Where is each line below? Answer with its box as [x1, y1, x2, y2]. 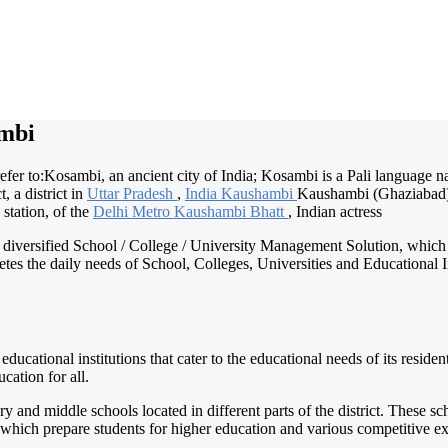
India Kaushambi [185, 184, 297, 202]
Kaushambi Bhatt [174, 202, 288, 220]
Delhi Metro [93, 202, 174, 220]
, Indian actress [288, 202, 382, 220]
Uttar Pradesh [87, 184, 177, 202]
